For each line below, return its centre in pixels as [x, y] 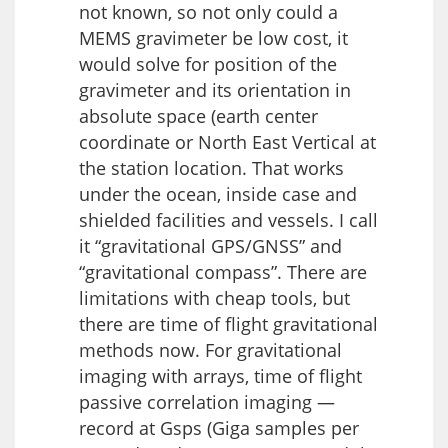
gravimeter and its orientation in [215, 89]
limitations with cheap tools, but [214, 297]
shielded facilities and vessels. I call [228, 219]
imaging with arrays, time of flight [220, 375]
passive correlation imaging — [207, 401]
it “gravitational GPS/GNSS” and [210, 245]
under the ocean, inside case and [218, 193]
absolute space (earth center [198, 115]
